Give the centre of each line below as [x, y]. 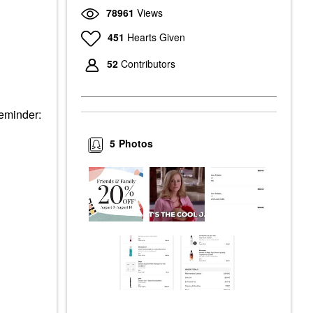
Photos [136, 144]
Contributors [148, 64]
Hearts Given [156, 37]
